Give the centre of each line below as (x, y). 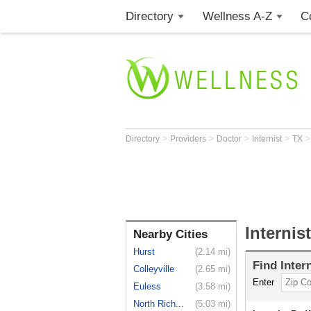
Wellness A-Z (237, 16)
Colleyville (154, 269)
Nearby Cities (170, 234)
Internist (268, 139)
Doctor (230, 139)
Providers (189, 139)
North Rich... (159, 304)
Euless (147, 286)
